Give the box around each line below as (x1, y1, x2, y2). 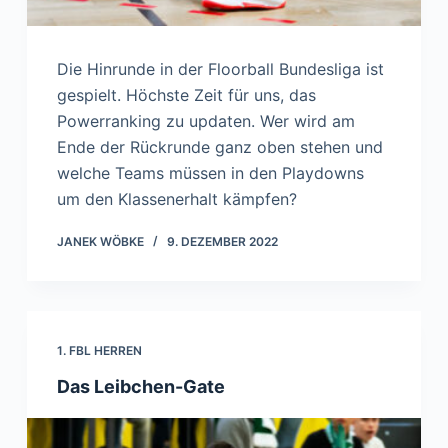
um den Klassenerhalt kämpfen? (56, 188, 297, 209)
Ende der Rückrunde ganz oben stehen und (56, 136, 383, 157)
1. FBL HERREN (56, 342, 142, 358)
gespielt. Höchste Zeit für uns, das (56, 84, 316, 105)
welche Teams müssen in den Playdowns (56, 162, 364, 183)
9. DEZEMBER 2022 (166, 233, 278, 249)
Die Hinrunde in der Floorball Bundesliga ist (56, 58, 384, 79)
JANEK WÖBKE (56, 233, 144, 249)
